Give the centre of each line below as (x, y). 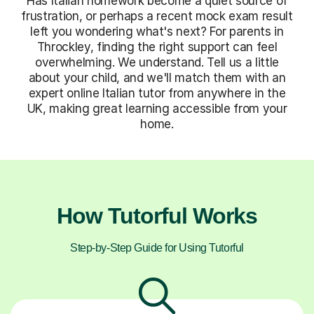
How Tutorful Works (157, 216)
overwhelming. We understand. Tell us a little (157, 62)
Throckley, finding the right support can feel (157, 47)
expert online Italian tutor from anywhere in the (157, 93)
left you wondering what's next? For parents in (157, 31)
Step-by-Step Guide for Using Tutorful (157, 247)
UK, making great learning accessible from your (157, 108)
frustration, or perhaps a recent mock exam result (157, 16)
